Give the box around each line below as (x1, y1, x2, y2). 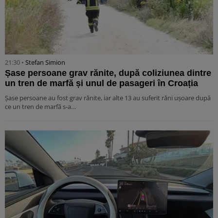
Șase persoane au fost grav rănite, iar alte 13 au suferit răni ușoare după (5, 93, 211, 102)
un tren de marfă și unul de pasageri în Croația (5, 78, 198, 88)
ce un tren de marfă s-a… (5, 102, 76, 111)
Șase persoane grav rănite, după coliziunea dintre (5, 68, 211, 78)
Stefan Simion (25, 57, 65, 67)
